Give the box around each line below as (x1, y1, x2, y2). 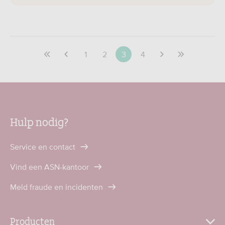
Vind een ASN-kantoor (10, 162, 91, 171)
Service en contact (10, 142, 77, 151)
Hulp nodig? (10, 113, 68, 129)
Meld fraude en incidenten (10, 182, 105, 191)
